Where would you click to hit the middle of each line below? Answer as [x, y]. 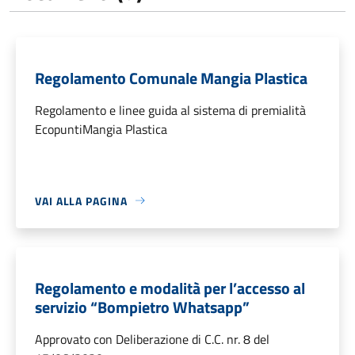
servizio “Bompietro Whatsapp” [142, 307]
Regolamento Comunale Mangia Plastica [171, 78]
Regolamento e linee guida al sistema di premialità [170, 110]
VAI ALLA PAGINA [81, 200]
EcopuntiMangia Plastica [101, 129]
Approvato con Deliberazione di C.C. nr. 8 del [152, 339]
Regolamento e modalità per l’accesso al [170, 288]
